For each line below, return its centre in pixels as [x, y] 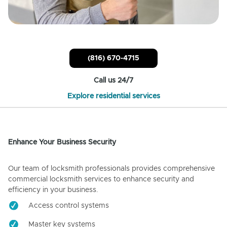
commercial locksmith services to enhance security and [101, 180]
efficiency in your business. [53, 190]
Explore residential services [113, 97]
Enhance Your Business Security [62, 143]
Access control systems [69, 206]
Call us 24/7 [113, 81]
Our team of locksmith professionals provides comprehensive [111, 169]
